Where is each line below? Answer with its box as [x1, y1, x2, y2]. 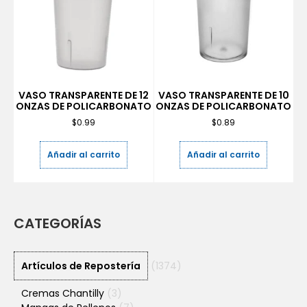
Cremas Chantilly [21, 286, 104, 301]
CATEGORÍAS [14, 214, 101, 234]
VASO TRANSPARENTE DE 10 [158, 88, 289, 103]
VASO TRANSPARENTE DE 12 [18, 88, 149, 103]
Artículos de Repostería [21, 259, 140, 273]
